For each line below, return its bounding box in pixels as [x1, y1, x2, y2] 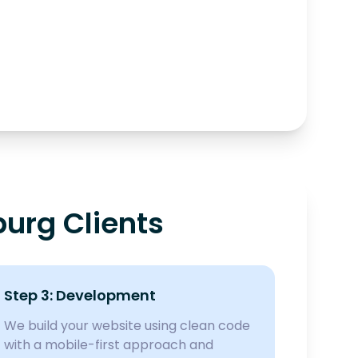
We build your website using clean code [4, 316, 251, 335]
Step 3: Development [4, 285, 157, 305]
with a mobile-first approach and [4, 336, 214, 354]
